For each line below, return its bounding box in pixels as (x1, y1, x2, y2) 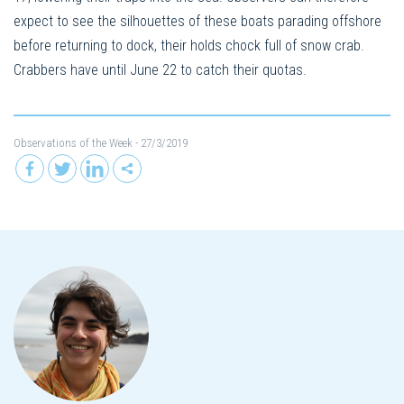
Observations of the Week (14, 136, 133, 151)
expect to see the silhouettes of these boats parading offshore (14, 13, 381, 31)
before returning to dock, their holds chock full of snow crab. (14, 37, 364, 55)
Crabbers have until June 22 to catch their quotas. (14, 61, 307, 79)
